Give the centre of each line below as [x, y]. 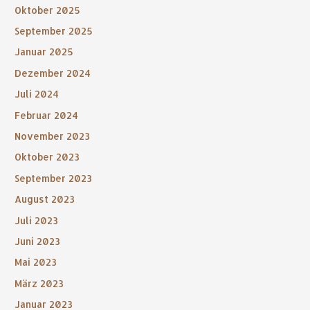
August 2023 [45, 199]
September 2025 [54, 30]
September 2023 [54, 178]
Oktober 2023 [47, 157]
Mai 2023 [36, 262]
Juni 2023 [38, 241]
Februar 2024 [47, 115]
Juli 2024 [37, 94]
